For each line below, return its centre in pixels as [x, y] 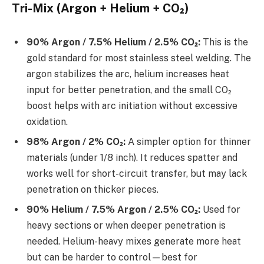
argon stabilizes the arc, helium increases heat [128, 74]
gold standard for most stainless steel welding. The [139, 58]
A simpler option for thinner [188, 141]
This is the [224, 42]
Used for [220, 209]
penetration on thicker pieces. [93, 189]
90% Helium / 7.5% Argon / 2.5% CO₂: [113, 209]
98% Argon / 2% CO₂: [76, 141]
